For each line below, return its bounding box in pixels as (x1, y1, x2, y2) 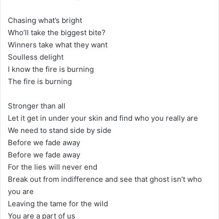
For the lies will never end (8, 162, 97, 172)
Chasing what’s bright (8, 15, 82, 25)
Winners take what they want (8, 40, 108, 49)
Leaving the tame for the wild (8, 198, 108, 208)
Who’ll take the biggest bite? (8, 27, 106, 37)
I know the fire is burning (8, 64, 94, 74)
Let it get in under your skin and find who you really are (8, 113, 198, 123)
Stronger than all (8, 101, 66, 110)
